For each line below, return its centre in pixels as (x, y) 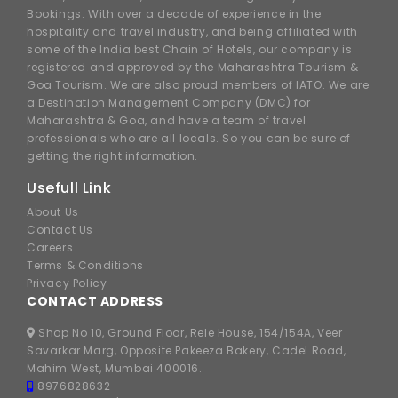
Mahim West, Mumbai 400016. (115, 369)
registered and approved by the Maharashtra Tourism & (193, 68)
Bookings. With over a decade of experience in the (174, 14)
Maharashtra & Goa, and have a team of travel (167, 121)
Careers (50, 248)
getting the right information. (113, 156)
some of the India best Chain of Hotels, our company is (190, 50)
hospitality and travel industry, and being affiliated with (192, 32)
